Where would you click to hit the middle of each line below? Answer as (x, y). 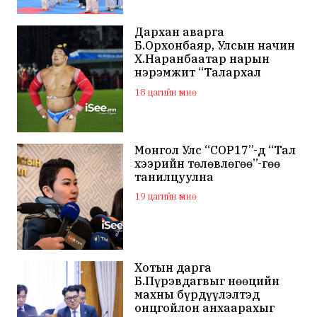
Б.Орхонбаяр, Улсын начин (215, 46)
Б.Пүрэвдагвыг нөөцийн (207, 281)
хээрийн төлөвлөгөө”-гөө (208, 163)
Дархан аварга (180, 32)
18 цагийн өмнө (163, 93)
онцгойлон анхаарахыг (205, 308)
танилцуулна (174, 177)
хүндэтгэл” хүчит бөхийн (209, 86)
